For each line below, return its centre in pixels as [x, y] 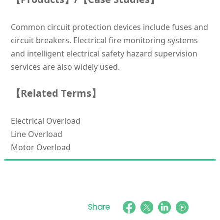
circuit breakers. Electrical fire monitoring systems [104, 41]
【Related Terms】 [56, 93]
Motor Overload [41, 148]
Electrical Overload [45, 121]
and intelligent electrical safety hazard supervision [104, 54]
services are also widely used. [65, 67]
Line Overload [36, 134]
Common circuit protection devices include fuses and [109, 27]
